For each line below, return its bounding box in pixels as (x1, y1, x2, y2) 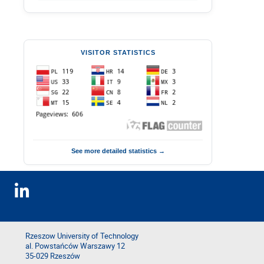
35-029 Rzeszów (25, 251, 80, 261)
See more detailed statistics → (71, 147, 165, 154)
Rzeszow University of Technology (25, 231, 138, 241)
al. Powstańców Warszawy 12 (25, 241, 125, 251)
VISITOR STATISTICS (80, 49, 156, 56)
